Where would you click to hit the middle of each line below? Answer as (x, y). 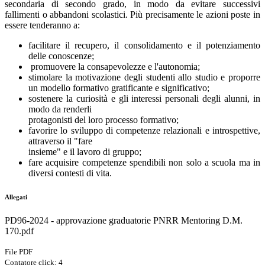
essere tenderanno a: (42, 25)
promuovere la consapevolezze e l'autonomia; (114, 66)
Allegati (16, 197)
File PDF (19, 251)
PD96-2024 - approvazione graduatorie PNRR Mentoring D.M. (124, 220)
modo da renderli (60, 109)
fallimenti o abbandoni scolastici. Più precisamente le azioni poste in (132, 14)
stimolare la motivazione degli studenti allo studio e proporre (144, 77)
